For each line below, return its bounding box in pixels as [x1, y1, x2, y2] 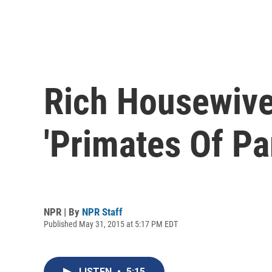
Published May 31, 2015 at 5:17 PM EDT [44, 219, 178, 229]
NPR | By [44, 205, 82, 218]
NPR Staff [82, 205, 123, 218]
